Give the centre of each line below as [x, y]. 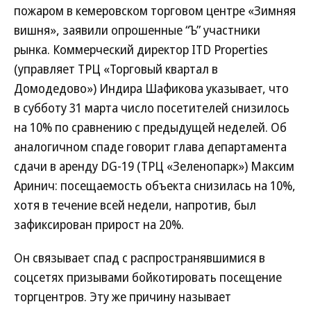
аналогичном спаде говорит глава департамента [150, 146]
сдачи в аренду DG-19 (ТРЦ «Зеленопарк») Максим [154, 166]
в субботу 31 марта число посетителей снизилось [152, 108]
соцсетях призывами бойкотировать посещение [148, 277]
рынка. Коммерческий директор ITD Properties [141, 49]
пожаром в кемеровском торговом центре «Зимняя [155, 10]
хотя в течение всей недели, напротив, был [135, 205]
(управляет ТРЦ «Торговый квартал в [116, 69]
